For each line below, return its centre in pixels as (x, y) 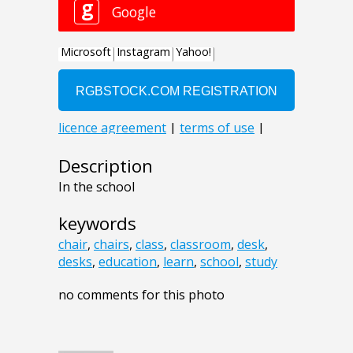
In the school (97, 186)
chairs (111, 244)
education (128, 261)
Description (106, 165)
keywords (97, 223)
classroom (201, 244)
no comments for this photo (141, 294)
